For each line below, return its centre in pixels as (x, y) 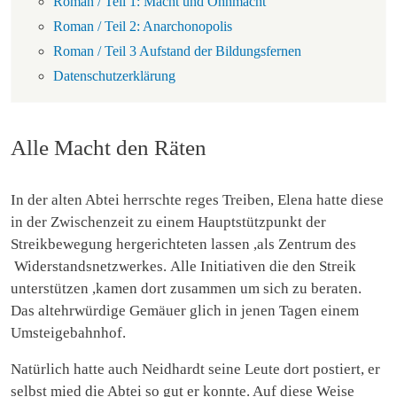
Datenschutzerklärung (114, 75)
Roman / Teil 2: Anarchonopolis (143, 26)
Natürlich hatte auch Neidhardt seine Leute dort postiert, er (195, 369)
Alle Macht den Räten (109, 147)
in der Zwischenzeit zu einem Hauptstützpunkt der (168, 222)
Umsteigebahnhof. (68, 332)
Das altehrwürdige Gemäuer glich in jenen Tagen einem (185, 310)
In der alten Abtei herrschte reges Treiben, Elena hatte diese (197, 199)
